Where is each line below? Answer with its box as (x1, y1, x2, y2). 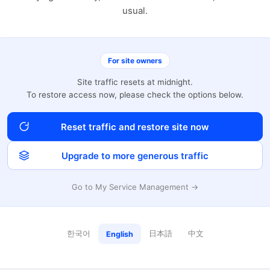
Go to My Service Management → (72, 182, 198, 192)
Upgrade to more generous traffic (61, 149, 209, 162)
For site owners (108, 56, 162, 65)
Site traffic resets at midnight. (77, 77, 193, 87)
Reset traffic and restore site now (61, 121, 209, 133)
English (105, 229, 133, 239)
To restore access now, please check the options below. (27, 90, 243, 99)
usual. (122, 5, 148, 16)
